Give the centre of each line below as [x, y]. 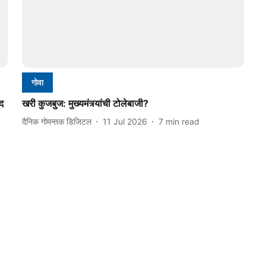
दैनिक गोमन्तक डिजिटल [56, 121]
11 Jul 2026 [125, 121]
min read [182, 121]
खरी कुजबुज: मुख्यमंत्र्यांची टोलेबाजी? [85, 104]
